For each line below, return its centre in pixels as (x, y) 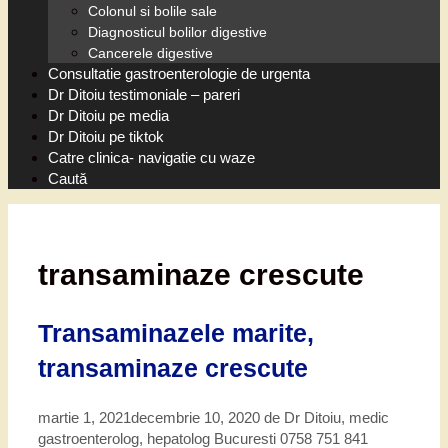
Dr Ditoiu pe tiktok (106, 136)
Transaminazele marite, (176, 333)
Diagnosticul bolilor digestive (177, 31)
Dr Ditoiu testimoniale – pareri (144, 94)
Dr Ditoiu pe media (108, 115)
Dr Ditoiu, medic (336, 418)
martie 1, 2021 (84, 418)
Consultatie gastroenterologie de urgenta (179, 73)
